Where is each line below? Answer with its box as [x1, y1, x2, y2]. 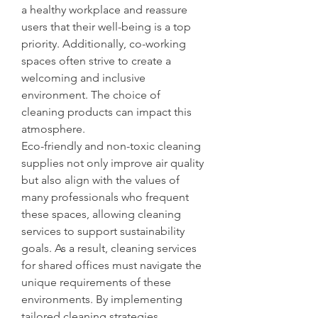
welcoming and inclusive [21, 70, 146, 84]
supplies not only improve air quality [21, 155, 204, 170]
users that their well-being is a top [21, 19, 191, 33]
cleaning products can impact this [21, 104, 192, 119]
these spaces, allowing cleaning [21, 207, 181, 221]
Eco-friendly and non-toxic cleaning [21, 138, 201, 153]
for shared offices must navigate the [21, 258, 202, 272]
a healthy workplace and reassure [21, 2, 187, 16]
